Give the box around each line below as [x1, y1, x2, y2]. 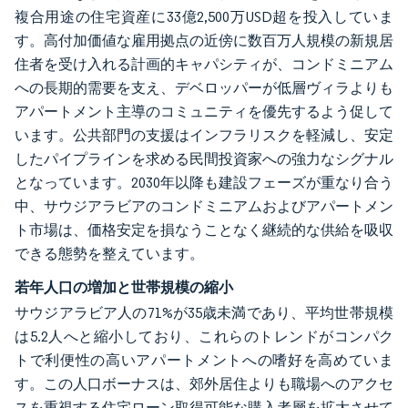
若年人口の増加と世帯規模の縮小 [15, 278, 233, 296]
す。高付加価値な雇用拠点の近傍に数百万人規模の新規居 [15, 32, 393, 49]
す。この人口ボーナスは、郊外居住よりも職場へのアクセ [15, 375, 393, 393]
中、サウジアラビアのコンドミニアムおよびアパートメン [15, 198, 393, 215]
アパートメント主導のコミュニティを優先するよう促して [15, 103, 393, 120]
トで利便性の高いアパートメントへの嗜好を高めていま [15, 352, 393, 369]
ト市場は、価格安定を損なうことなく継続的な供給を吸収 [15, 221, 393, 239]
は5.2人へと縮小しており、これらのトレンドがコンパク [15, 328, 393, 345]
